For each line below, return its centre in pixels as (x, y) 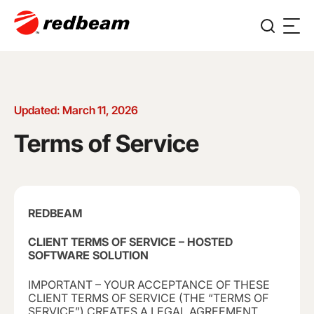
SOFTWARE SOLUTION (88, 255)
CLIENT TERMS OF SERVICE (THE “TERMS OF (148, 298)
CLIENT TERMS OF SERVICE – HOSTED (130, 242)
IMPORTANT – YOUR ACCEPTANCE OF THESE (149, 284)
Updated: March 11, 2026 (76, 110)
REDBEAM (55, 213)
